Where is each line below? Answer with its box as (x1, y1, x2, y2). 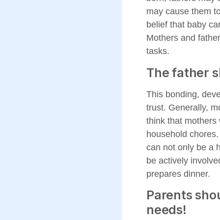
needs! (146, 202, 187, 218)
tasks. (146, 46, 169, 56)
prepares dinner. (146, 168, 210, 179)
